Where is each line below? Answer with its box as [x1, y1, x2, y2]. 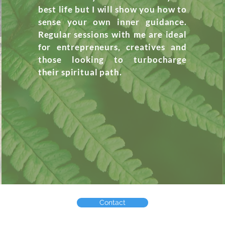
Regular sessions [38, 29, 111, 40]
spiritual [61, 67, 98, 77]
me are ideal [131, 29, 187, 40]
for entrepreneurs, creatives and [38, 42, 187, 52]
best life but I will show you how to [38, 4, 187, 15]
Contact [99, 198, 126, 206]
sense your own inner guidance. [38, 17, 187, 27]
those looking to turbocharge [38, 54, 187, 65]
